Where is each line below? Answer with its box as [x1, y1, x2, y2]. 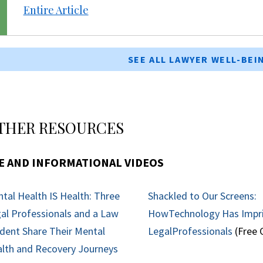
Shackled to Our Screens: [148, 189, 257, 203]
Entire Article [23, 3, 89, 18]
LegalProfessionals [148, 224, 233, 238]
